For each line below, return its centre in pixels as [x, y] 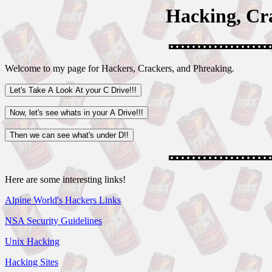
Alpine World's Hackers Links [63, 200]
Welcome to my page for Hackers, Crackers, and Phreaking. [120, 69]
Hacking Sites [32, 262]
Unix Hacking [32, 242]
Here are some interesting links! [65, 180]
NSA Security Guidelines [53, 221]
